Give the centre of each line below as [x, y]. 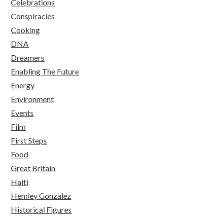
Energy [23, 85]
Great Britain [33, 168]
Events [22, 112]
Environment [33, 99]
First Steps [29, 140]
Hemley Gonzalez [41, 195]
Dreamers [28, 57]
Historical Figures [41, 209]
